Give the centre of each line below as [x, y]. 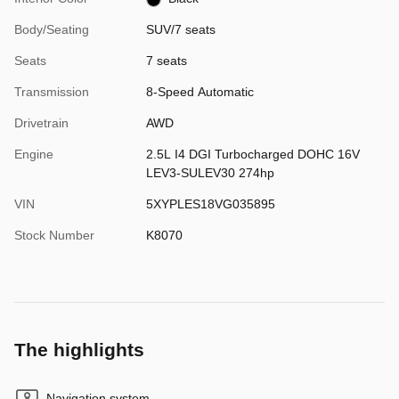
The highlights [79, 350]
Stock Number [54, 236]
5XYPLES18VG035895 [210, 204]
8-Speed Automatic [199, 92]
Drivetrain [41, 123]
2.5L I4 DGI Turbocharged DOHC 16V [252, 155]
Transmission [52, 92]
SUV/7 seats [180, 30]
